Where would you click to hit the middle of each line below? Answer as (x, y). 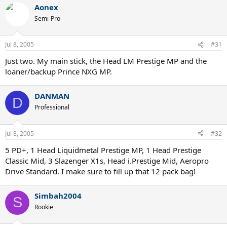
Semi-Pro (47, 18)
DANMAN (52, 96)
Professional (52, 107)
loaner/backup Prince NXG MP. (59, 71)
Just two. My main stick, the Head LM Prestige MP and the (106, 61)
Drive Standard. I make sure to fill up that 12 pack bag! (100, 171)
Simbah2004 (58, 195)
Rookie (44, 207)
